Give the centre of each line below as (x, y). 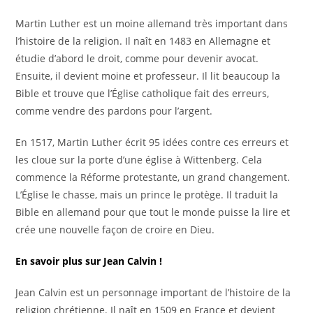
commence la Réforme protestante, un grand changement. (153, 177)
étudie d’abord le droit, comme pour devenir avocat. (137, 59)
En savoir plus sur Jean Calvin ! (89, 261)
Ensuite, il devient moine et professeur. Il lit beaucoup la (148, 76)
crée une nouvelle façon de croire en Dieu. (115, 230)
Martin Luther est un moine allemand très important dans (152, 24)
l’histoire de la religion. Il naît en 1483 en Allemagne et (143, 41)
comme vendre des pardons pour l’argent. (114, 111)
